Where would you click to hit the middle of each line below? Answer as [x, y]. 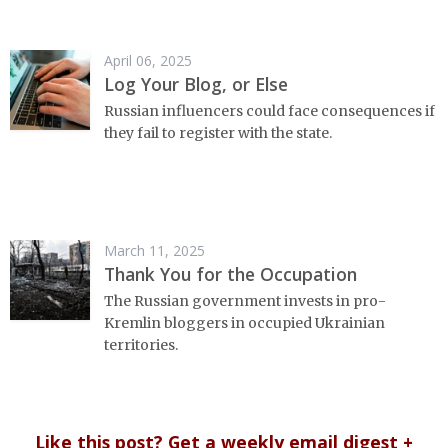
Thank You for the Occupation [230, 274]
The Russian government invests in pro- [245, 300]
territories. [141, 344]
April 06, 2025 [148, 61]
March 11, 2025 [154, 251]
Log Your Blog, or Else [196, 84]
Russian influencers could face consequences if [269, 110]
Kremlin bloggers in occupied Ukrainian [244, 322]
